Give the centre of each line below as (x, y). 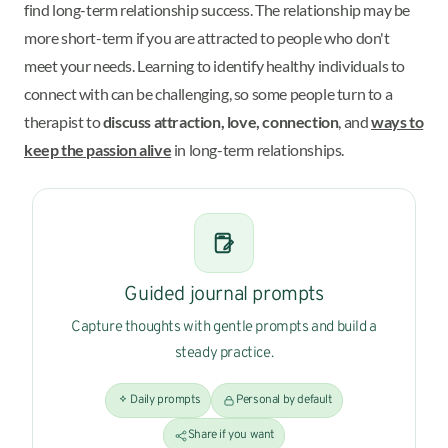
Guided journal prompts (224, 295)
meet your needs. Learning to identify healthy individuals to (215, 66)
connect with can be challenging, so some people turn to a (208, 94)
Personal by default (284, 400)
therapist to (63, 122)
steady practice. (224, 354)
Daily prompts (165, 400)
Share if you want (231, 435)
